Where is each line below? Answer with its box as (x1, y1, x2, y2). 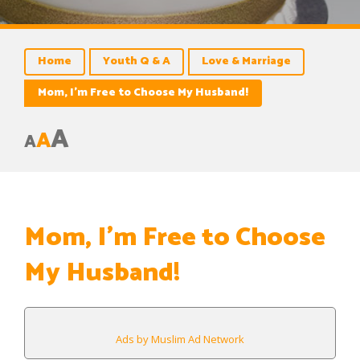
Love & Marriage (202, 52, 291, 71)
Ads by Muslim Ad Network (116, 332, 244, 346)
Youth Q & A (103, 52, 170, 71)
